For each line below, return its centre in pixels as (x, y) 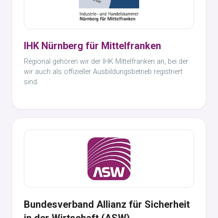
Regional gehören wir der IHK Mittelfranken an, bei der (106, 62)
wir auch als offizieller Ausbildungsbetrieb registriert (103, 72)
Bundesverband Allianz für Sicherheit (107, 204)
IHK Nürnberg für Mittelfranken (92, 46)
